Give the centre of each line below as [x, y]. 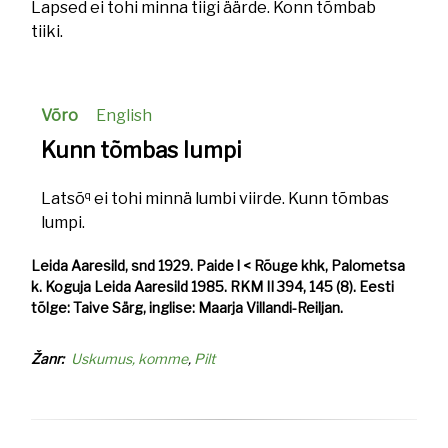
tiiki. [47, 31]
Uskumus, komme [130, 358]
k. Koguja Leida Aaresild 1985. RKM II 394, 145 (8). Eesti [213, 286]
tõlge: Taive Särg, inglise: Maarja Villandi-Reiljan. [187, 307]
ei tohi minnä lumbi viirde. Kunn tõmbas [240, 198]
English [124, 115]
